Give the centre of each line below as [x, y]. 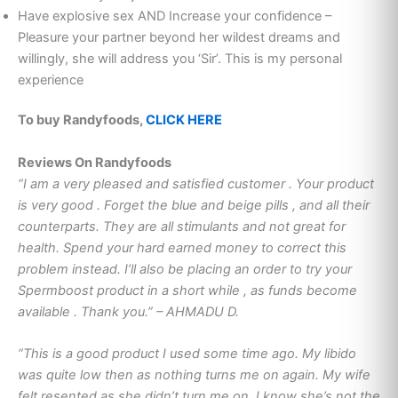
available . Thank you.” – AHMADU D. [128, 311]
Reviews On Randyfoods [95, 162]
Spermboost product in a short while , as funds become [187, 290]
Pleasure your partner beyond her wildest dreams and [179, 37]
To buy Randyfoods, [82, 120]
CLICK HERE [184, 120]
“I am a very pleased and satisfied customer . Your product [196, 183]
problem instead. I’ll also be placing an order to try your [185, 269]
